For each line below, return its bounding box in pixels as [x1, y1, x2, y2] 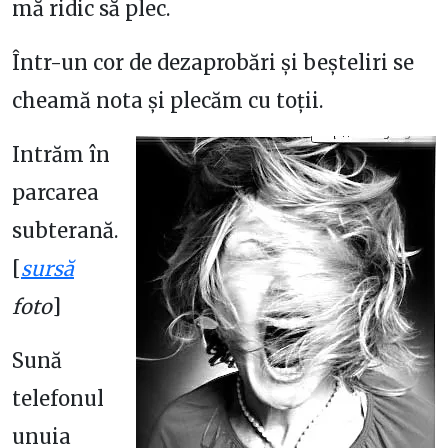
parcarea [12, 180, 99, 205]
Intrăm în [12, 142, 110, 167]
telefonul [12, 386, 104, 411]
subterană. [12, 218, 118, 243]
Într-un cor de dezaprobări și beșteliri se [12, 50, 414, 75]
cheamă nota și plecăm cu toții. [12, 88, 323, 113]
